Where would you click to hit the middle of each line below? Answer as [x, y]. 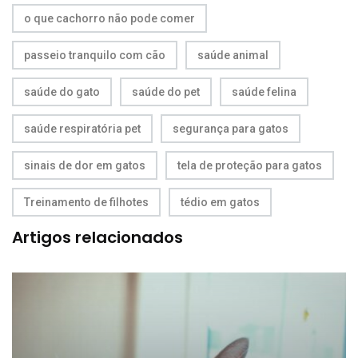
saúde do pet [166, 91]
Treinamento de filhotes [86, 202]
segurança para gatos [231, 128]
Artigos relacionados [97, 237]
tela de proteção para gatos [250, 165]
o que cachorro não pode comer [109, 18]
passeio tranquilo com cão [95, 55]
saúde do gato [62, 91]
